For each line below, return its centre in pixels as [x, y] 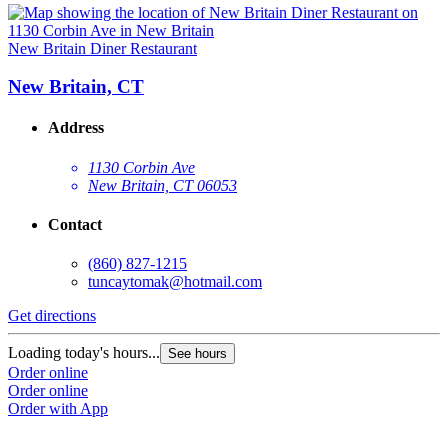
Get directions [52, 316]
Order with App [58, 409]
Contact [75, 225]
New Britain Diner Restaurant [102, 48]
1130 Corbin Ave [141, 167]
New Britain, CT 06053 [162, 185]
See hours [197, 354]
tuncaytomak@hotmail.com [175, 282]
